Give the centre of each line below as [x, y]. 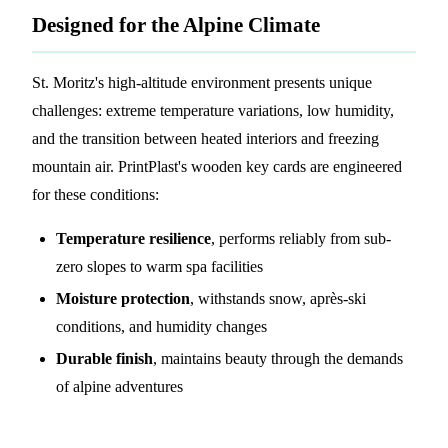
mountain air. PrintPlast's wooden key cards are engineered [217, 166]
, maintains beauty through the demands [278, 358]
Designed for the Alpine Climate [176, 24]
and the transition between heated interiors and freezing [205, 138]
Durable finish [104, 358]
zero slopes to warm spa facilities [159, 266]
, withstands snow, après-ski [278, 298]
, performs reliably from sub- [301, 238]
